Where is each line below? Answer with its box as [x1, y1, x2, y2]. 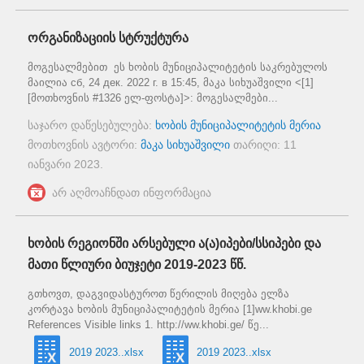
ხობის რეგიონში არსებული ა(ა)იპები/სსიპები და [28, 236, 321, 250]
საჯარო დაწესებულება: [28, 118, 155, 132]
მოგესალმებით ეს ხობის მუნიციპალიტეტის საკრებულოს [28, 60, 327, 73]
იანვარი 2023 [28, 157, 100, 171]
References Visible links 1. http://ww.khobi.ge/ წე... [28, 318, 269, 331]
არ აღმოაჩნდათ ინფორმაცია [52, 185, 211, 199]
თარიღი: [230, 137, 284, 151]
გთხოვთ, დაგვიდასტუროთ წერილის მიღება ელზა [28, 287, 289, 300]
